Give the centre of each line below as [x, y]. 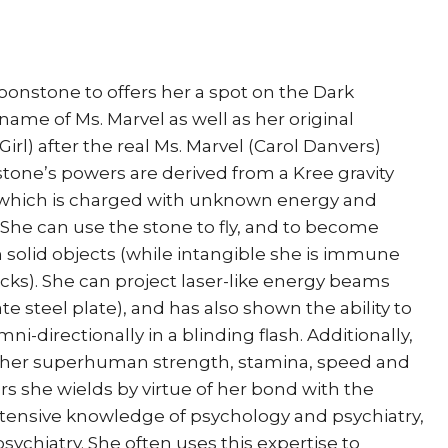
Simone [134, 89]
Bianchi [133, 116]
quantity [137, 143]
